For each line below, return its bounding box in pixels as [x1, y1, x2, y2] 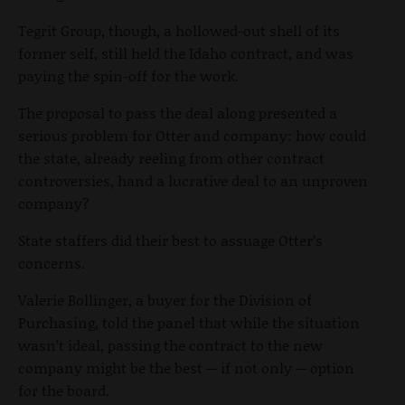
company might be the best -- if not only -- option [18, 357, 354, 379]
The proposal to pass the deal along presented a [18, 102, 337, 124]
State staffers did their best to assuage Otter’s [18, 230, 323, 251]
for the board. [18, 380, 109, 401]
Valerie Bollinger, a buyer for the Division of [18, 289, 312, 311]
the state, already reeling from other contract [18, 147, 325, 169]
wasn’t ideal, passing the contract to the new [18, 334, 323, 356]
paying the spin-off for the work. [18, 65, 239, 87]
